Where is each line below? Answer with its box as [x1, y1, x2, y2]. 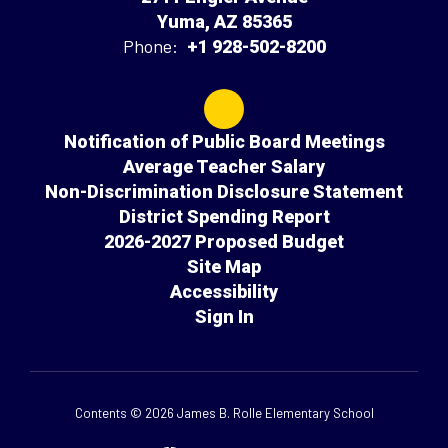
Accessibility [170, 281, 278, 302]
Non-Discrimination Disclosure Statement [45, 181, 403, 202]
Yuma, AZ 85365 [156, 11, 292, 32]
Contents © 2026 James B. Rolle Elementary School [74, 405, 374, 421]
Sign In [194, 306, 254, 327]
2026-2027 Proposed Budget [104, 231, 344, 252]
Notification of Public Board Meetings [63, 131, 385, 152]
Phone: [122, 35, 178, 57]
